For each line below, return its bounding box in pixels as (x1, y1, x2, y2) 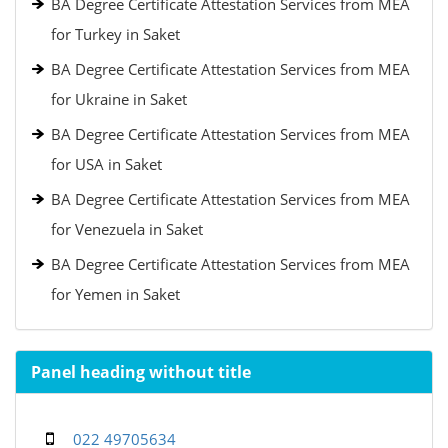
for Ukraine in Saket (51, 89, 187, 109)
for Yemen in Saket (51, 284, 180, 304)
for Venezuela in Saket (51, 219, 203, 239)
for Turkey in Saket (51, 24, 180, 44)
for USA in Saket (51, 154, 162, 174)
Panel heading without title (31, 361, 251, 383)
